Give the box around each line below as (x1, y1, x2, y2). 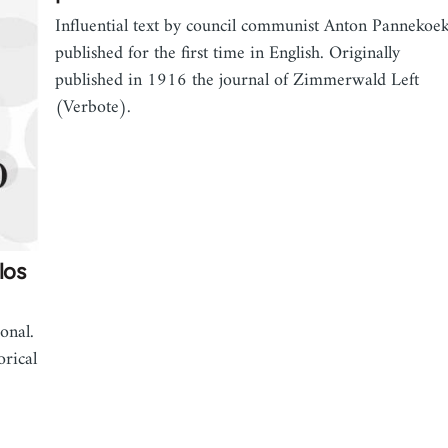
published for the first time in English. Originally (54, 38, 400, 70)
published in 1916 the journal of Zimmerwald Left (54, 65, 419, 97)
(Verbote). (54, 92, 131, 124)
